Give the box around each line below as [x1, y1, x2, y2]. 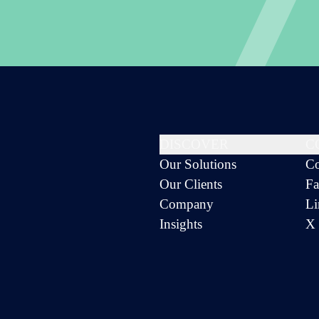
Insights [159, 216, 202, 232]
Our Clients [159, 177, 222, 192]
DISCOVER [159, 137, 229, 152]
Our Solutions [159, 157, 236, 172]
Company [159, 197, 214, 212]
